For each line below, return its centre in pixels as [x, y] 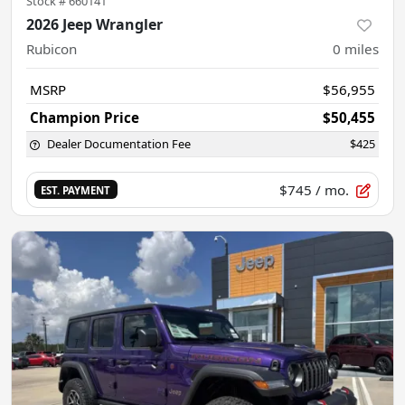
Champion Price [85, 117]
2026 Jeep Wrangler [94, 24]
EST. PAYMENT [76, 191]
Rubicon [52, 48]
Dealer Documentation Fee [119, 143]
